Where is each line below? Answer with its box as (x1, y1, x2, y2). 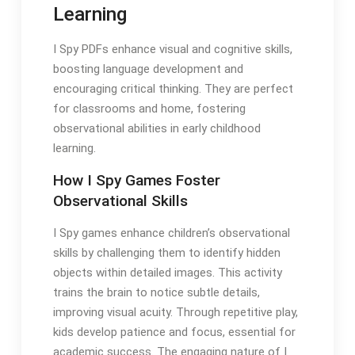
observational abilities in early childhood (52, 121, 261, 136)
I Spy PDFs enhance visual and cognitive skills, (52, 42, 292, 57)
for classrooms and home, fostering (52, 101, 246, 116)
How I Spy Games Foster (52, 171, 220, 190)
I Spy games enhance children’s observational (52, 226, 290, 241)
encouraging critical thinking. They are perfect (52, 82, 293, 97)
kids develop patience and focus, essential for (52, 325, 296, 340)
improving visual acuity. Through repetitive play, (52, 305, 298, 320)
